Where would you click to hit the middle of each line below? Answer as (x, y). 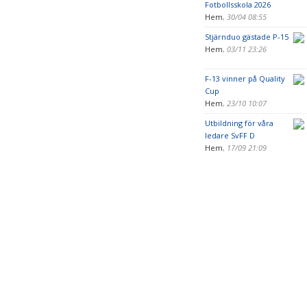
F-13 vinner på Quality (245, 78)
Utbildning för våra (239, 123)
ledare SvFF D (230, 135)
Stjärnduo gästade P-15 (246, 37)
